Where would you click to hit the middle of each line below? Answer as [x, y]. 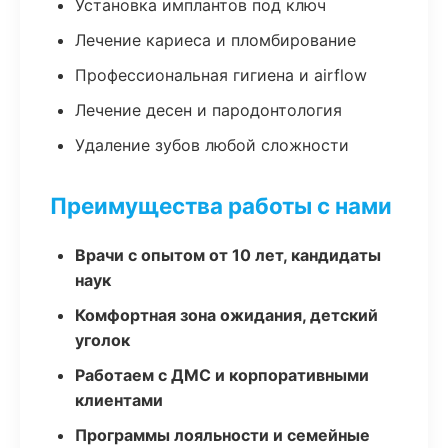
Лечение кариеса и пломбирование [215, 40]
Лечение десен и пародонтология [208, 110]
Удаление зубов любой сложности [212, 145]
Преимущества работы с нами [221, 205]
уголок [102, 340]
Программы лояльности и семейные [222, 435]
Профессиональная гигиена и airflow [221, 75]
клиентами [119, 400]
